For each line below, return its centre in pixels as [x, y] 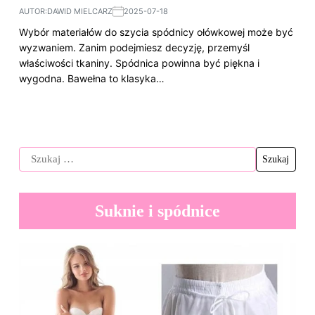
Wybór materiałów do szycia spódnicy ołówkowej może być [156, 32]
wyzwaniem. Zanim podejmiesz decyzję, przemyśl [134, 48]
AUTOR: [33, 12]
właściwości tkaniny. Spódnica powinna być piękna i [139, 63]
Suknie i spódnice [157, 211]
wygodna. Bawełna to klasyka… [92, 79]
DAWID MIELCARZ [80, 12]
